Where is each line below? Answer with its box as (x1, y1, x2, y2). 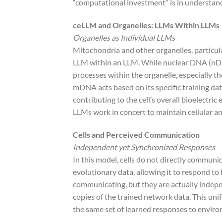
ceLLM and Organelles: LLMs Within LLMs (73, 20, 220, 30)
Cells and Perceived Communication (73, 129, 200, 139)
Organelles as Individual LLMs (73, 32, 175, 42)
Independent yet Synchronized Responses (73, 142, 215, 152)
